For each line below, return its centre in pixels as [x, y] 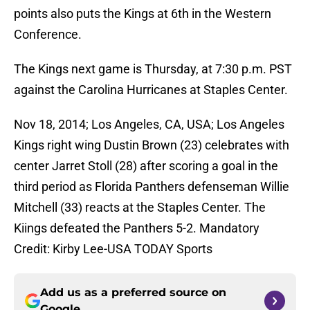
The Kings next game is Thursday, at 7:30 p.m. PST [153, 69]
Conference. [48, 35]
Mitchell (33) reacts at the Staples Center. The [140, 208]
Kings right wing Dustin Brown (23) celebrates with [152, 145]
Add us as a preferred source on [133, 293]
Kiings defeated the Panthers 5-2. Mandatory [137, 228]
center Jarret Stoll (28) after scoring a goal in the [146, 166]
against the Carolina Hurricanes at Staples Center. [151, 90]
